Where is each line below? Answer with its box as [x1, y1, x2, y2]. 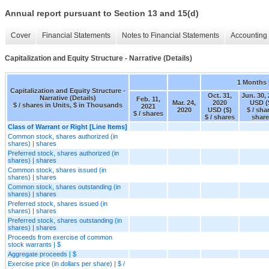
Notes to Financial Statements [122, 31, 219, 40]
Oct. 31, [208, 91, 232, 99]
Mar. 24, [172, 98, 196, 106]
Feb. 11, [136, 95, 160, 103]
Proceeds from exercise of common [8, 233, 112, 241]
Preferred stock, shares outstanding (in [8, 216, 122, 224]
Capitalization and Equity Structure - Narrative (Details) [5, 54, 192, 63]
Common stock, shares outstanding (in [8, 183, 121, 190]
